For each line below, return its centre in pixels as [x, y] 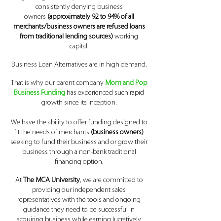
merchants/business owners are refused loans [79, 27]
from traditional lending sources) [67, 37]
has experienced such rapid [105, 93]
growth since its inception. [79, 103]
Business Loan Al [36, 65]
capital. [79, 47]
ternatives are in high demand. [103, 65]
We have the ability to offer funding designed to [79, 123]
